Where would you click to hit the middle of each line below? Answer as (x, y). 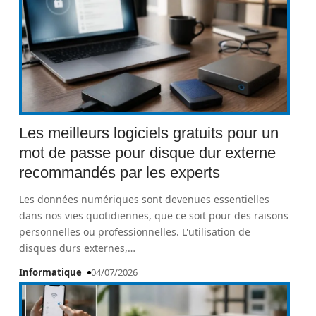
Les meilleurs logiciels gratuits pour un (149, 133)
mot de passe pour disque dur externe (148, 153)
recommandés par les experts (120, 172)
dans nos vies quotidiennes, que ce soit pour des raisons (154, 215)
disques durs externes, (74, 248)
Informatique (51, 272)
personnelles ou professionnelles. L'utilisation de (135, 232)
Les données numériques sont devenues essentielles (145, 199)
